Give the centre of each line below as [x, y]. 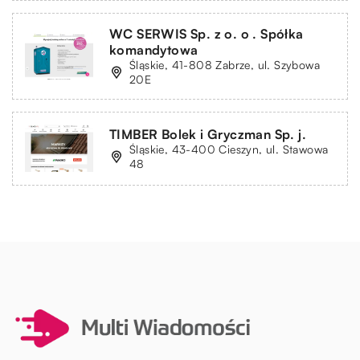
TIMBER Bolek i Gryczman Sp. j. [208, 134]
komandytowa [154, 49]
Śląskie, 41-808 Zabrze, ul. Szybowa [225, 64]
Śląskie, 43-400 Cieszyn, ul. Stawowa [229, 149]
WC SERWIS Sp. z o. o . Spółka [207, 33]
